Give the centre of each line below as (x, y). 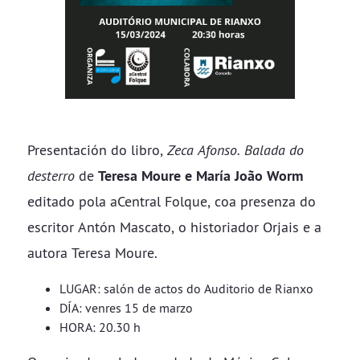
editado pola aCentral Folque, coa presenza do (172, 201)
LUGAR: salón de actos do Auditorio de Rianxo (186, 288)
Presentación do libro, (97, 150)
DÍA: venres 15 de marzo (126, 308)
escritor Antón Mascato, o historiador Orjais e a (174, 227)
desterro (51, 176)
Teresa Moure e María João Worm (200, 176)
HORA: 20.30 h (100, 327)
